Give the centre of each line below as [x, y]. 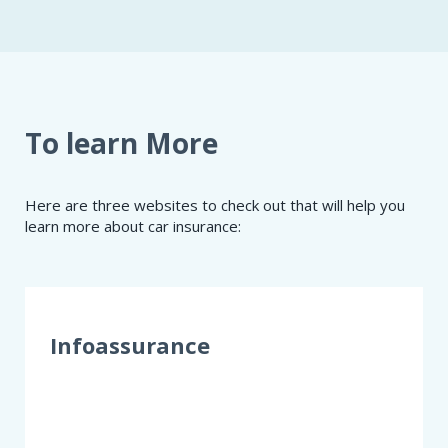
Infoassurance [130, 344]
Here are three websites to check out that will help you [215, 204]
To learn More [121, 142]
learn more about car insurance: [133, 225]
